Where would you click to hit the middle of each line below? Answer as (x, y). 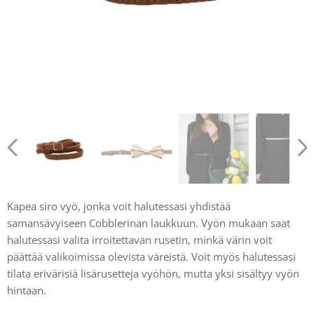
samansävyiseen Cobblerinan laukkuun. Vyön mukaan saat (149, 223)
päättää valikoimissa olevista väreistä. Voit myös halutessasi (151, 257)
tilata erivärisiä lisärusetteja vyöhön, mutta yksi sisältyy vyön (153, 273)
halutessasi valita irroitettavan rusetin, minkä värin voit (139, 240)
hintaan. (27, 290)
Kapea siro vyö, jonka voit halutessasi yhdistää (119, 206)
